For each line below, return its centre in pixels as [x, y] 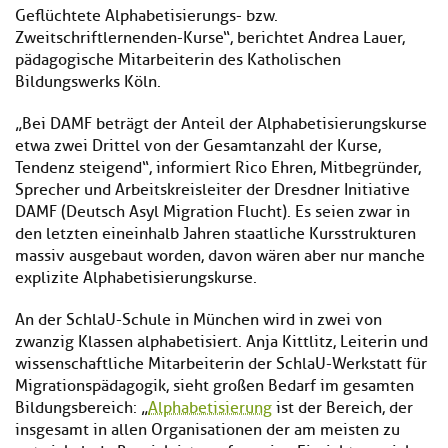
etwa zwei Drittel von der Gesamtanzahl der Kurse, [198, 146]
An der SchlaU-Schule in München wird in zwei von [198, 320]
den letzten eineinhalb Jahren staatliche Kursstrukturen [215, 234]
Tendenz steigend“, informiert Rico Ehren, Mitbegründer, [218, 168]
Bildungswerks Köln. [88, 82]
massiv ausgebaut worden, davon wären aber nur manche [220, 256]
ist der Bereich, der [342, 408]
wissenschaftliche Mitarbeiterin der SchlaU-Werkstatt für [221, 364]
